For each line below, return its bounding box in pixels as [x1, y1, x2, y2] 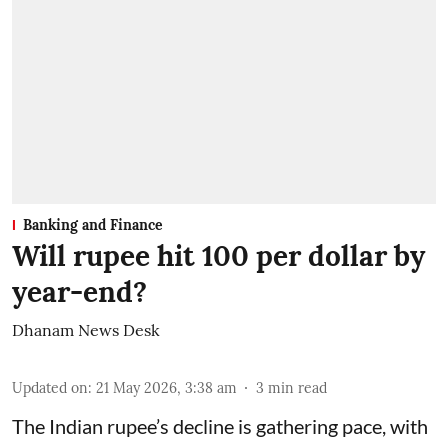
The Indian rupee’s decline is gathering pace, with [12, 414, 428, 439]
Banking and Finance [23, 216, 163, 235]
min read [268, 379, 327, 398]
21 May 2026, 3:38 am [96, 379, 237, 398]
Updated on [12, 379, 88, 398]
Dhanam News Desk [12, 320, 160, 341]
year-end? [12, 274, 147, 311]
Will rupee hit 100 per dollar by [12, 238, 425, 275]
